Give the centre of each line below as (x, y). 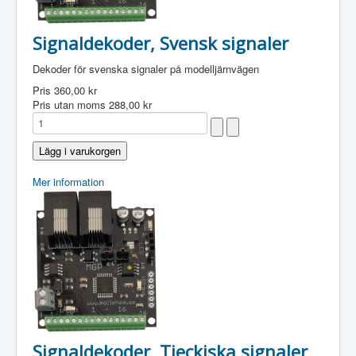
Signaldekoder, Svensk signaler (161, 43)
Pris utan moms (71, 104)
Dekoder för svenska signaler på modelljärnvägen (146, 69)
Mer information (68, 182)
